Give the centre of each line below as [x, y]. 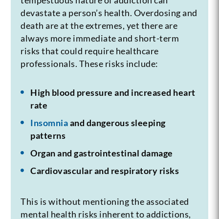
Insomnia [49, 122]
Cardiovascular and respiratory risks [105, 170]
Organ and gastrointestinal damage [102, 153]
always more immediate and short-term [100, 38]
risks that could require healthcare [90, 51]
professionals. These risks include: [89, 63]
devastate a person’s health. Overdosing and [109, 12]
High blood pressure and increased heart [113, 92]
